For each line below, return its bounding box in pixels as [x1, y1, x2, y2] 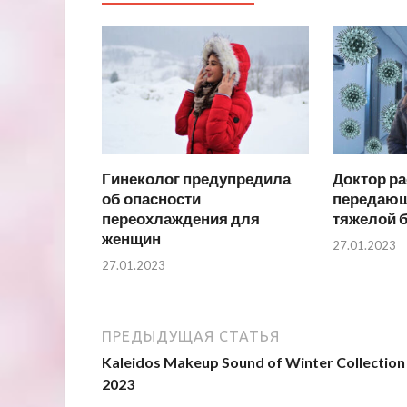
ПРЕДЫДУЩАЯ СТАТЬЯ [102, 327, 280, 344]
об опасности [102, 189, 201, 209]
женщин [102, 229, 161, 249]
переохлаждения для [102, 209, 260, 229]
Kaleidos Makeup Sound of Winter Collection [102, 352, 405, 371]
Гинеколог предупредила [102, 169, 291, 189]
